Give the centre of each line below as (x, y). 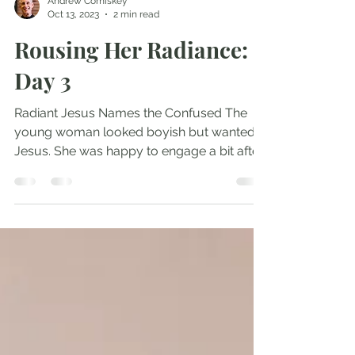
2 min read (136, 46)
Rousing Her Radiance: (131, 81)
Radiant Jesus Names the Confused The (131, 145)
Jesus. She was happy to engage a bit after (139, 183)
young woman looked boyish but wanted (135, 164)
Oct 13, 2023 (73, 46)
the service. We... (62, 202)
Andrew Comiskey (88, 32)
